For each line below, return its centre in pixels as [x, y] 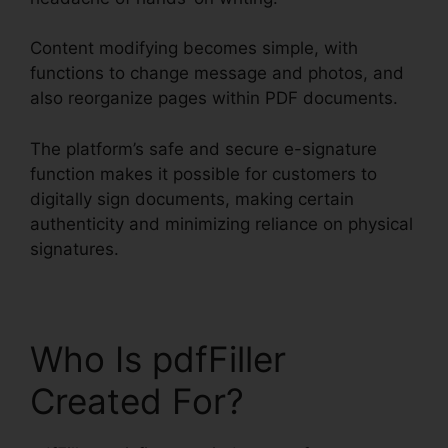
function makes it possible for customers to [203, 173]
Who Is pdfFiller [158, 358]
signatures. [74, 248]
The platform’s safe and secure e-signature [203, 148]
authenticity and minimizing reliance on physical [221, 223]
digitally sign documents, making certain [192, 198]
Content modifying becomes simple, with [194, 48]
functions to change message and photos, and [217, 73]
